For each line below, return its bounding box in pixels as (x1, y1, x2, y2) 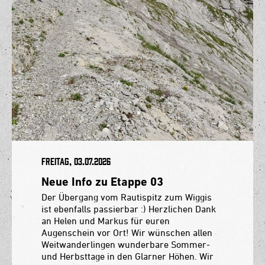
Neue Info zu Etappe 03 (41, 174, 163, 189)
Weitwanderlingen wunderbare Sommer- (41, 238, 210, 250)
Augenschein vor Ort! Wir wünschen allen (41, 227, 212, 238)
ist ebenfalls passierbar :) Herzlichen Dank (41, 203, 216, 214)
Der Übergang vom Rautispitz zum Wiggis (41, 191, 212, 202)
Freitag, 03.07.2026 (41, 156, 111, 166)
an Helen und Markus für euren (41, 215, 170, 226)
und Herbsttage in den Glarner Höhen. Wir (41, 250, 214, 261)
